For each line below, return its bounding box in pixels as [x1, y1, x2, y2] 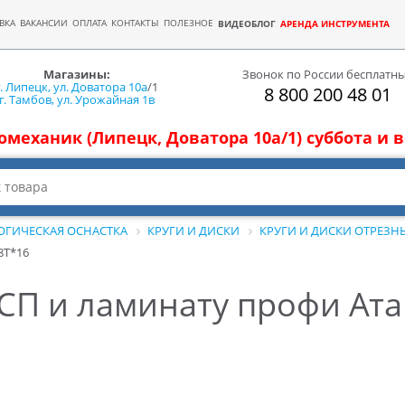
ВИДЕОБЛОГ [218, 17, 276, 30]
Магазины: [43, 65, 111, 82]
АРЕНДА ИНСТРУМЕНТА [280, 17, 390, 30]
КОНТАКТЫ [111, 17, 159, 29]
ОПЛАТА [72, 17, 107, 29]
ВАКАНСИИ [20, 17, 68, 29]
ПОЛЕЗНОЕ [164, 17, 213, 29]
